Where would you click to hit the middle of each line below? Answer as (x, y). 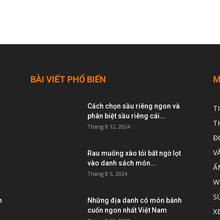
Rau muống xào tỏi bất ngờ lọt (134, 153)
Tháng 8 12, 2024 (109, 126)
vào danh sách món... (122, 163)
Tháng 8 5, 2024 (107, 173)
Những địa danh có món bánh (135, 200)
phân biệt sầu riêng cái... (126, 116)
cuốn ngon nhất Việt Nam (127, 210)
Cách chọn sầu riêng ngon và (134, 106)
